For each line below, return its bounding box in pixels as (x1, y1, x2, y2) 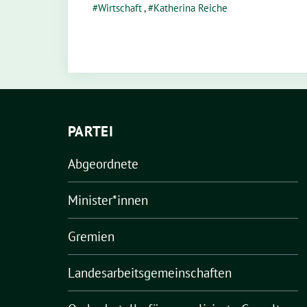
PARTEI (68, 122, 113, 140)
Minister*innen (68, 192, 148, 208)
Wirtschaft (98, 1, 142, 14)
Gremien (68, 228, 114, 245)
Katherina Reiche (153, 1, 228, 14)
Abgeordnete (68, 156, 138, 172)
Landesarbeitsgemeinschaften (68, 265, 232, 281)
